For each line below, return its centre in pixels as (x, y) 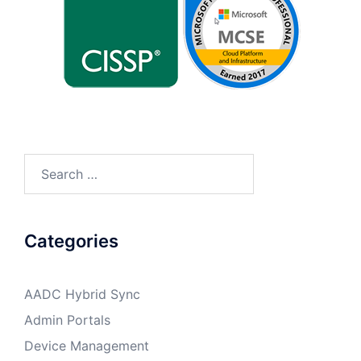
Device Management (87, 346)
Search (44, 164)
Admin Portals (67, 320)
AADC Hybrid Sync (82, 295)
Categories (71, 241)
